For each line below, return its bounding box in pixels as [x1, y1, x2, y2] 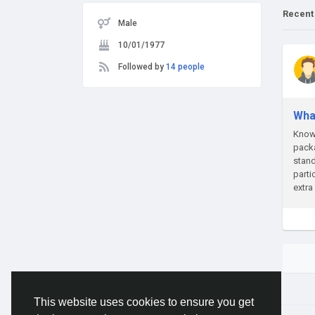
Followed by [118, 62, 166, 72]
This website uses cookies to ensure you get [34, 296, 254, 309]
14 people [166, 62, 205, 72]
